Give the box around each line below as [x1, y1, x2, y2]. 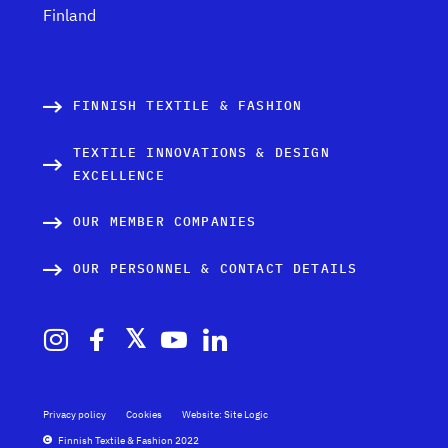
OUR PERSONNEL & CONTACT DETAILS [73, 260, 358, 277]
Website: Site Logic [182, 408, 268, 421]
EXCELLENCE [73, 167, 165, 184]
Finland [43, 5, 96, 25]
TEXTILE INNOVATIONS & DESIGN [73, 144, 330, 161]
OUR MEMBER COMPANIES [73, 213, 257, 230]
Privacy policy [43, 408, 106, 421]
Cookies [126, 408, 162, 421]
